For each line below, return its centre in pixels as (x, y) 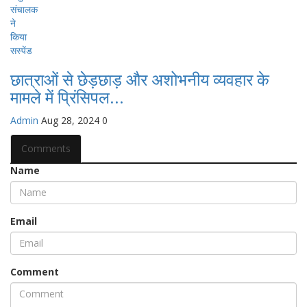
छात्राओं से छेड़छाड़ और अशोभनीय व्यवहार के (140, 80)
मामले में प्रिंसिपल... (67, 98)
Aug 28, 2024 (70, 120)
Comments (46, 148)
